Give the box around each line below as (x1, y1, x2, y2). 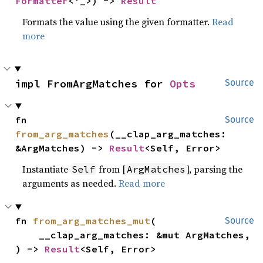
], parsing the (187, 163, 243, 176)
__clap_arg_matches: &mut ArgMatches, (15, 229, 39, 241)
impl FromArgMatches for (15, 77, 170, 90)
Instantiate (22, 163, 71, 176)
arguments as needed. (22, 177, 119, 190)
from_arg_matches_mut (33, 215, 151, 227)
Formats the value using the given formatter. (22, 15, 213, 28)
